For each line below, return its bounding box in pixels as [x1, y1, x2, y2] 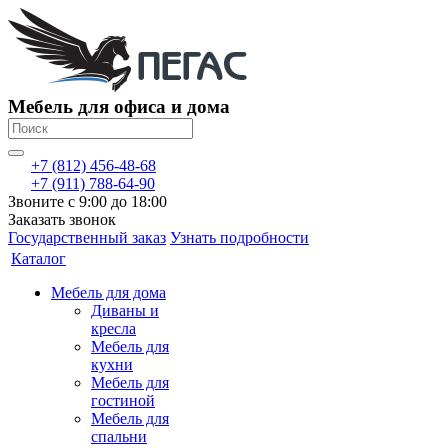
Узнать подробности [170, 229, 309, 246]
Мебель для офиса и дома [8, 96, 230, 117]
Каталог [11, 250, 66, 267]
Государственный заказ [8, 229, 166, 246]
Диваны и [91, 302, 159, 319]
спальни [91, 428, 147, 445]
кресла [91, 320, 136, 337]
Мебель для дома [51, 284, 166, 301]
